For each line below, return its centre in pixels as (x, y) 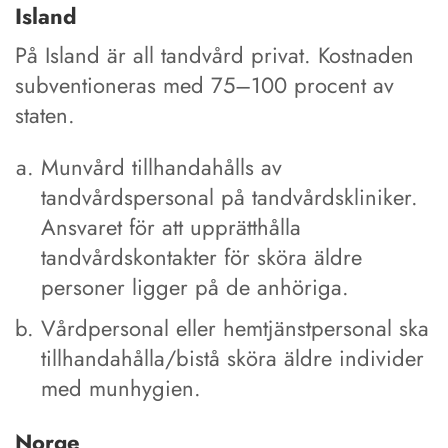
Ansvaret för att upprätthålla (171, 226)
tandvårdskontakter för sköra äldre (202, 256)
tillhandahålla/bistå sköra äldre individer (233, 357)
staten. (45, 114)
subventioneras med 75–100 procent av (204, 84)
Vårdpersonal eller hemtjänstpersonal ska (235, 327)
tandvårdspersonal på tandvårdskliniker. (230, 196)
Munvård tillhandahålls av (162, 166)
